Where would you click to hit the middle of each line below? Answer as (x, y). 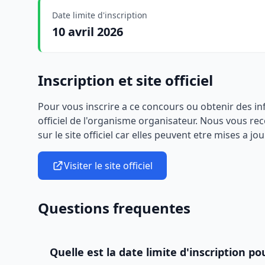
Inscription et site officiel (125, 80)
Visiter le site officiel (108, 166)
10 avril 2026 (88, 32)
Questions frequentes (114, 208)
